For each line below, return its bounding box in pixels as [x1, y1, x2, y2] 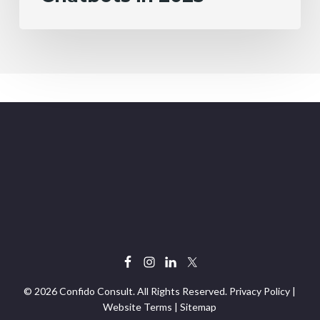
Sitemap [180, 301, 217, 313]
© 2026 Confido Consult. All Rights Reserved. [24, 285, 230, 297]
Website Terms [103, 301, 173, 313]
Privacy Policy [229, 285, 291, 297]
